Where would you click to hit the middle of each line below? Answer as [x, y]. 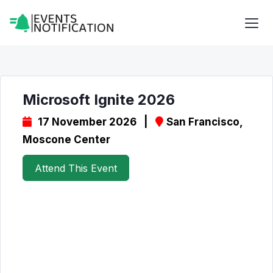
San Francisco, [204, 122]
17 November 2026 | [97, 122]
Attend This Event [76, 168]
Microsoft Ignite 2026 [99, 100]
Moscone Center [66, 140]
